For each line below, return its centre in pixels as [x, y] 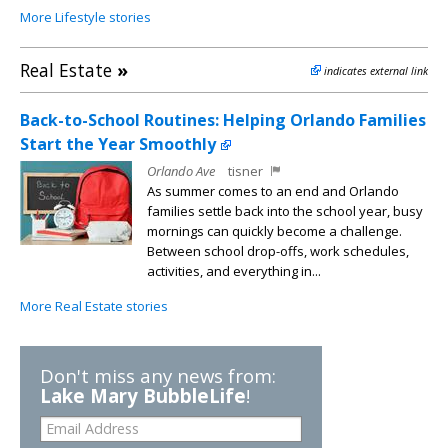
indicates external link [374, 71]
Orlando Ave [181, 171]
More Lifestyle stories [85, 17]
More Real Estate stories [94, 306]
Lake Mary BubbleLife [143, 396]
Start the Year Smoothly [118, 144]
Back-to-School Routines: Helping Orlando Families [223, 120]
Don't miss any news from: [158, 376]
